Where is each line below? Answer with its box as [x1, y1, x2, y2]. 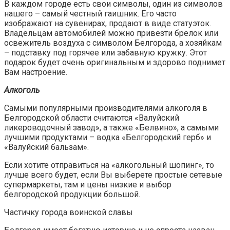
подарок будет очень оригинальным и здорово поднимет [4, 57, 225, 68]
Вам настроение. [4, 67, 67, 78]
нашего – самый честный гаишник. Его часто [4, 9, 177, 19]
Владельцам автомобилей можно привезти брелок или [4, 28, 218, 39]
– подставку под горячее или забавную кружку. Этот [4, 48, 207, 58]
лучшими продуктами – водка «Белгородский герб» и [4, 132, 211, 143]
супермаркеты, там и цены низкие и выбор [4, 180, 171, 190]
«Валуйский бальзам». [4, 142, 89, 152]
